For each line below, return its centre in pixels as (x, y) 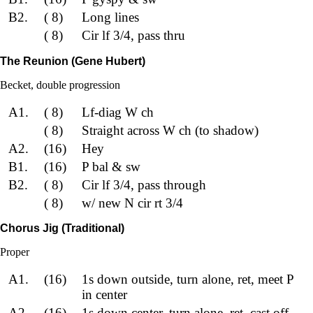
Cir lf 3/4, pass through (144, 184)
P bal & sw (111, 166)
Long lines (110, 17)
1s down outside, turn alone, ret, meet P (187, 279)
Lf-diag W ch (117, 112)
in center (104, 294)
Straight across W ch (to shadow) (170, 130)
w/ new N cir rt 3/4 (132, 203)
